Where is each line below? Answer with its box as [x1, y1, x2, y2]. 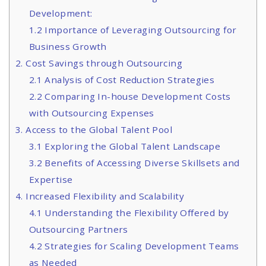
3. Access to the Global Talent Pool [15, 123, 172, 136]
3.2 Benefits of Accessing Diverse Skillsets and [28, 157, 240, 169]
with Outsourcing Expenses [28, 107, 154, 119]
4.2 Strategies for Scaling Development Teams [28, 240, 239, 252]
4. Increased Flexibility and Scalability [15, 190, 184, 202]
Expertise [28, 173, 73, 186]
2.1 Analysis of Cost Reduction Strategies [28, 74, 215, 86]
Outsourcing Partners [28, 223, 128, 236]
